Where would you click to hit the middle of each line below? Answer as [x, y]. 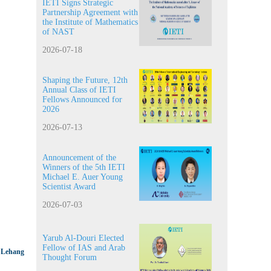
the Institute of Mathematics [90, 22]
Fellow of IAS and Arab [84, 248]
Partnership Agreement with [90, 12]
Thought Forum [70, 257]
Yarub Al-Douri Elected [83, 238]
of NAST [58, 32]
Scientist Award [69, 187]
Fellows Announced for [82, 100]
